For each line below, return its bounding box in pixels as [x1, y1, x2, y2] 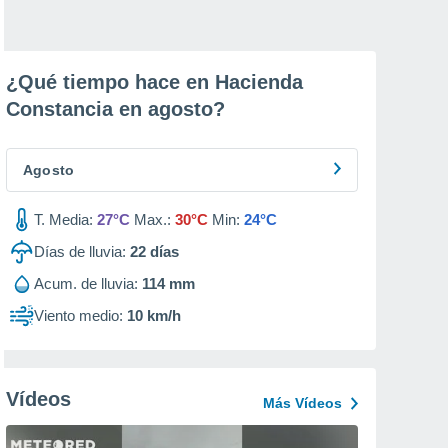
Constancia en [6, 98, 148, 120]
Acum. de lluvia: [34, 275, 138, 292]
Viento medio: [34, 307, 123, 324]
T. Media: [34, 211, 93, 228]
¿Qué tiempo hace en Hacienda [6, 71, 303, 93]
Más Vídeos [263, 395, 342, 411]
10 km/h [127, 307, 181, 324]
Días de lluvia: [34, 243, 126, 260]
